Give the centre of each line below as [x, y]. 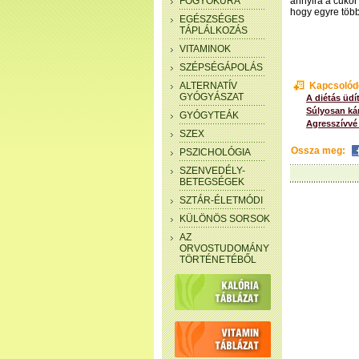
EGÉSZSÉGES [212, 19]
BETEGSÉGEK [212, 182]
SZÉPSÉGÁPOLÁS [221, 67]
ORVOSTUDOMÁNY [224, 248]
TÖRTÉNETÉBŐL [218, 260]
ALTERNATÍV [208, 86]
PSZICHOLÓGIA [215, 152]
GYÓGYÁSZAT [212, 97]
